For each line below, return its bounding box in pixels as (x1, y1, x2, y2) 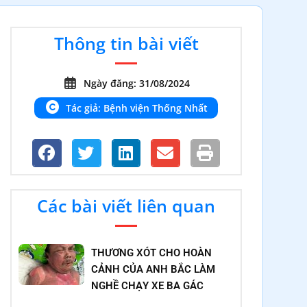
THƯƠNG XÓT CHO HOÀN (91, 246, 212, 259)
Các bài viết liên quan (37, 193, 215, 217)
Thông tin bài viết (53, 32, 199, 55)
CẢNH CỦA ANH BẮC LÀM (91, 262, 216, 275)
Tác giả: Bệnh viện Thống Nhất (66, 101, 208, 114)
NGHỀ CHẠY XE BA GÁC (91, 279, 204, 292)
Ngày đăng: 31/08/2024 (84, 77, 191, 90)
